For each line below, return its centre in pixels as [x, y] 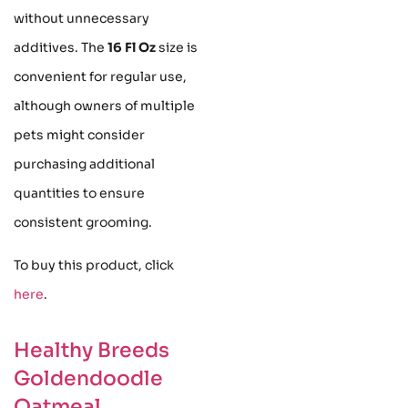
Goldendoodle [88, 378]
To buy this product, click [94, 265]
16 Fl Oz [132, 48]
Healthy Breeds [92, 350]
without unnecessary [82, 19]
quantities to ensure [79, 194]
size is [177, 48]
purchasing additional [84, 164]
